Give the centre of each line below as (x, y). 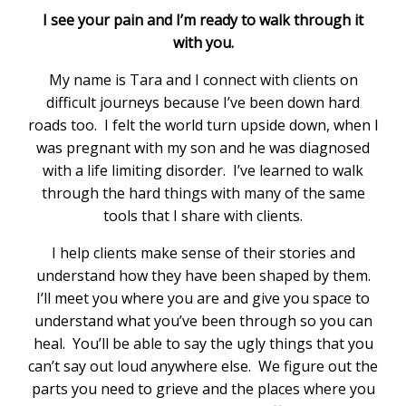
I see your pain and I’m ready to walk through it (203, 19)
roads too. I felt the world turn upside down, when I (203, 125)
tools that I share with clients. (203, 215)
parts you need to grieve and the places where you (203, 388)
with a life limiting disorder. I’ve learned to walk (203, 170)
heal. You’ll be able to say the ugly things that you (203, 343)
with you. (203, 42)
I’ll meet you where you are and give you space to (203, 298)
